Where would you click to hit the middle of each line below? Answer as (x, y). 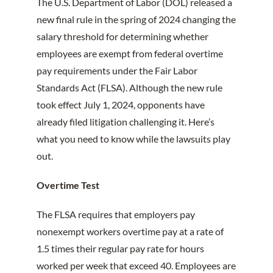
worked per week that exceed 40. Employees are (136, 265)
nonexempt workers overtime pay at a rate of (130, 231)
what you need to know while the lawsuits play (133, 138)
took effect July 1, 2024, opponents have (120, 104)
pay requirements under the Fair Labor (117, 70)
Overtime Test (68, 185)
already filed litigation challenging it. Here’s (125, 121)
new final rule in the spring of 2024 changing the (136, 19)
